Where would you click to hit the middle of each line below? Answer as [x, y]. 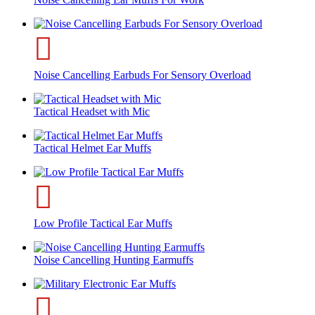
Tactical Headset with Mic [92, 111]
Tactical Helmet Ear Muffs [92, 148]
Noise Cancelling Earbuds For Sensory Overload [142, 75]
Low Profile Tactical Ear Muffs [103, 223]
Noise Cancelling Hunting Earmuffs [114, 259]
